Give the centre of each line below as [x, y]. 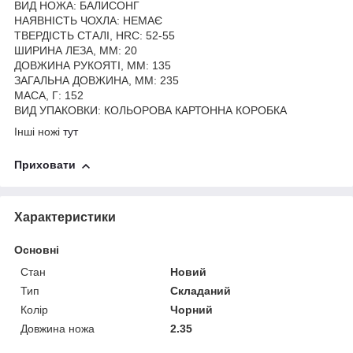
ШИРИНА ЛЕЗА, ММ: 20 [76, 51]
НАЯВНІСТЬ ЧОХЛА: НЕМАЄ [88, 21]
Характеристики [65, 217]
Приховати [45, 165]
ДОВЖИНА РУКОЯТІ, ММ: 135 [93, 66]
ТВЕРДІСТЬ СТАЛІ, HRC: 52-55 [95, 36]
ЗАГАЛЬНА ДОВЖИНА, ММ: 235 [97, 81]
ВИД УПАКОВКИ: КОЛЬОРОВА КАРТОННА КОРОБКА [150, 111]
